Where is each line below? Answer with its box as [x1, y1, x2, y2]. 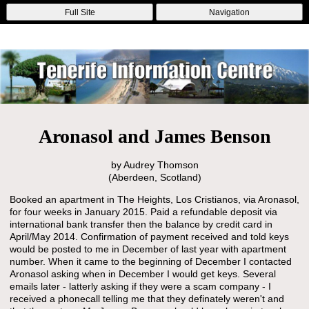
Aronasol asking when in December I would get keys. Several [9, 268, 276, 279]
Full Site [64, 7, 95, 17]
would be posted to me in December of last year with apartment [9, 243, 286, 255]
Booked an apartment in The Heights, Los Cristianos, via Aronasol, [9, 194, 299, 205]
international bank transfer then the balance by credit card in [9, 219, 272, 230]
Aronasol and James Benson [38, 126, 271, 147]
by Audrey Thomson [110, 159, 199, 170]
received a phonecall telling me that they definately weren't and [9, 293, 284, 304]
